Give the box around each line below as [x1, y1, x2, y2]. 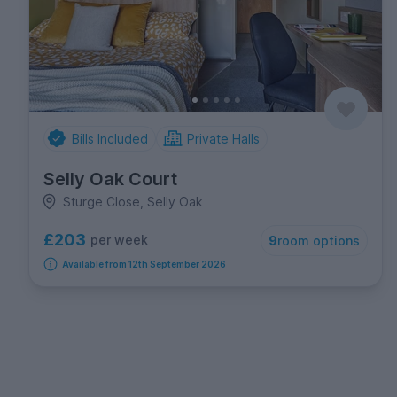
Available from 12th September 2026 [61, 258, 226, 269]
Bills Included [71, 130, 148, 146]
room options [277, 232, 360, 248]
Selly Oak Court [43, 167, 177, 190]
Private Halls [187, 130, 260, 146]
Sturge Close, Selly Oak [62, 193, 203, 209]
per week [90, 231, 148, 247]
